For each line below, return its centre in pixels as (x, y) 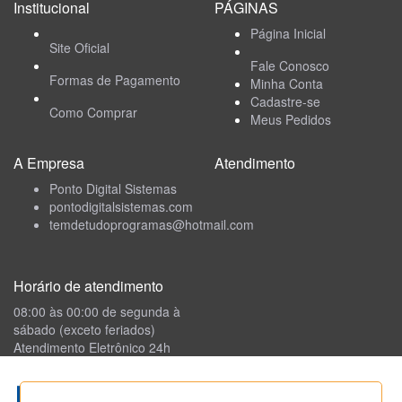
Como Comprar (93, 112)
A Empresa (49, 163)
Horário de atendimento (88, 286)
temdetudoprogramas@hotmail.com (152, 224)
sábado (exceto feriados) (84, 329)
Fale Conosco (290, 66)
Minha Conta (287, 83)
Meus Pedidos (291, 119)
